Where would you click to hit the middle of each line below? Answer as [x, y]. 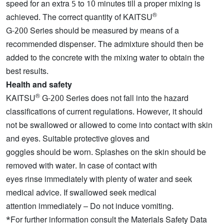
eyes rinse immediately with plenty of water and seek [99, 179]
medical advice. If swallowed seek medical [81, 193]
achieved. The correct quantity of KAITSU [79, 17]
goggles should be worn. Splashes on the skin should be [106, 152]
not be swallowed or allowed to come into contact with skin [109, 125]
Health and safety [39, 85]
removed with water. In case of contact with [81, 166]
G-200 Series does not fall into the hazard [114, 98]
